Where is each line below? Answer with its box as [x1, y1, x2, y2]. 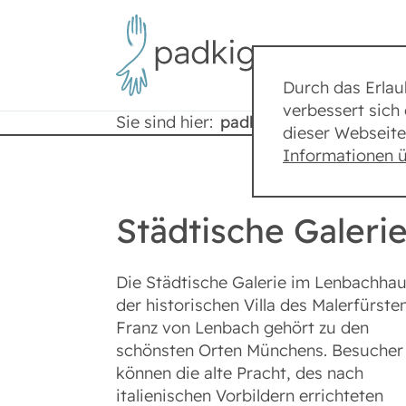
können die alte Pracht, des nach [116, 362, 363, 384]
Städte [310, 111, 362, 132]
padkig [220, 111, 274, 132]
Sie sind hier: [116, 111, 213, 132]
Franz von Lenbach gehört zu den [116, 317, 369, 339]
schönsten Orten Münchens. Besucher [116, 340, 403, 362]
